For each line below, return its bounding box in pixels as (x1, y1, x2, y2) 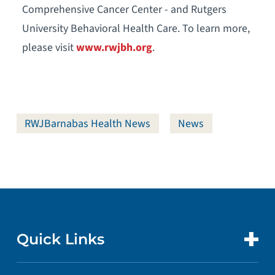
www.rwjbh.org (76, 39, 152, 55)
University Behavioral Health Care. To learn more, (21, 20, 250, 36)
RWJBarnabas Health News (25, 115, 151, 131)
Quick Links (16, 230, 104, 248)
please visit (21, 39, 76, 55)
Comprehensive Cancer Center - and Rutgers (21, 1, 227, 17)
